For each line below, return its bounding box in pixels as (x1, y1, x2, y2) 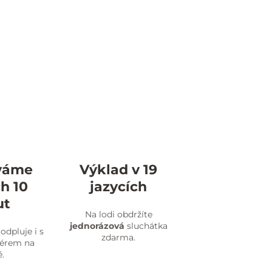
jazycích (90, 178, 148, 195)
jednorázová (69, 220, 124, 232)
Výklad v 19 (80, 161, 158, 178)
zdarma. (101, 232, 136, 243)
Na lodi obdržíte (84, 209, 152, 220)
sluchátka (124, 220, 168, 232)
